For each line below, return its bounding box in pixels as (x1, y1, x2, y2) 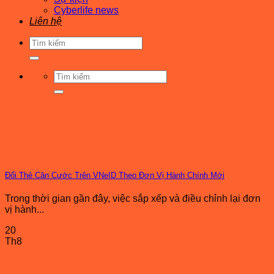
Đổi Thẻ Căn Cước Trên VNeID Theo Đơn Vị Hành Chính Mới (5, 170, 224, 180)
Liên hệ (29, 16, 62, 26)
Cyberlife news (54, 5, 119, 15)
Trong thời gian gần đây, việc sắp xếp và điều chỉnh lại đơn (5, 193, 261, 204)
